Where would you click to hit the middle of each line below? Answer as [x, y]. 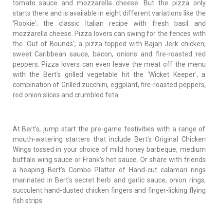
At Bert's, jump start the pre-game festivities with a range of [109, 129]
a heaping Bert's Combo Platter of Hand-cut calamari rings [109, 170]
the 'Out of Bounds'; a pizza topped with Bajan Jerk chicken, [109, 44]
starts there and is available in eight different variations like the [109, 13]
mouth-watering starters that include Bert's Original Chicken [109, 139]
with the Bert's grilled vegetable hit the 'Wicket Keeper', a [109, 74]
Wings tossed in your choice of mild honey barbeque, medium [109, 149]
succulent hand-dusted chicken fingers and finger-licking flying [109, 190]
